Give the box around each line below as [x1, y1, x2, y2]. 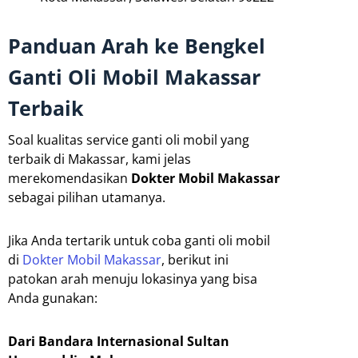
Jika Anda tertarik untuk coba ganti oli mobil [8, 232, 270, 250]
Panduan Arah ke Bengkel [8, 32, 265, 60]
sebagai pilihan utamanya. [8, 189, 165, 207]
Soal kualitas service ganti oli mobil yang [8, 131, 249, 149]
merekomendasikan [8, 169, 128, 188]
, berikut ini [161, 251, 229, 269]
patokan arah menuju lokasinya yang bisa [8, 270, 257, 288]
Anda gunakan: [8, 289, 97, 308]
